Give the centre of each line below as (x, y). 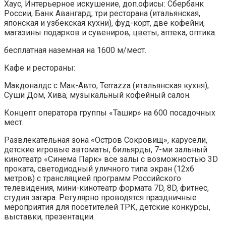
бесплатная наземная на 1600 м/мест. (75, 50)
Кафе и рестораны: (40, 68)
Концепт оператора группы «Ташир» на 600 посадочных (110, 112)
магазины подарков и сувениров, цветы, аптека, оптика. (110, 32)
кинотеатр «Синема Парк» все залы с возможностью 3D (111, 159)
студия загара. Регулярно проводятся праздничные (100, 197)
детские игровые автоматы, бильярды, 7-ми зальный (106, 149)
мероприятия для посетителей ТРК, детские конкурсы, (107, 207)
